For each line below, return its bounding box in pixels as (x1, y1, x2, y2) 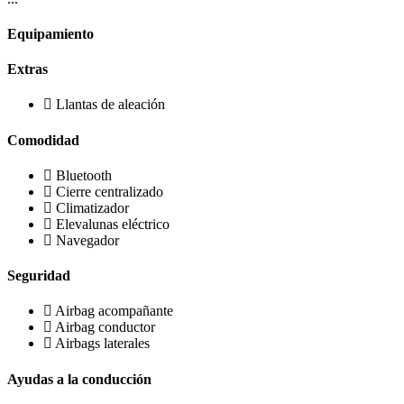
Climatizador (56, 199, 129, 216)
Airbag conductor (55, 319, 155, 335)
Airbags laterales (55, 335, 150, 352)
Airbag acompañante (55, 303, 173, 319)
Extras (7, 61, 48, 78)
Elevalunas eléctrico (56, 216, 170, 232)
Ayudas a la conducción (7, 371, 151, 387)
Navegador (56, 232, 119, 248)
